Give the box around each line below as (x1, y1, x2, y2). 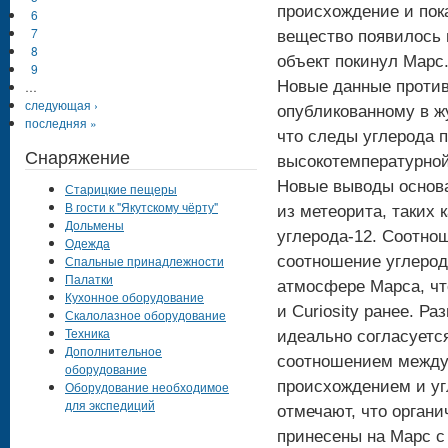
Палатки (65, 270, 113, 288)
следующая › (25, 96, 98, 114)
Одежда (65, 234, 110, 252)
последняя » (25, 114, 97, 132)
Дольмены (65, 216, 124, 234)
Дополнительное (65, 342, 162, 360)
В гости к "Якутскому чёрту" (65, 198, 218, 216)
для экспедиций (65, 396, 155, 414)
